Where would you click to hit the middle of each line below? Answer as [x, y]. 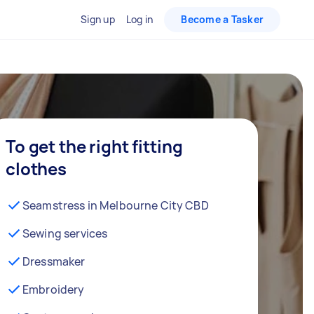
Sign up [98, 19]
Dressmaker [54, 261]
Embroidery [54, 289]
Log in [139, 19]
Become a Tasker [222, 19]
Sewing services [65, 233]
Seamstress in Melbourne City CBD [116, 205]
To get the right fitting [94, 146]
